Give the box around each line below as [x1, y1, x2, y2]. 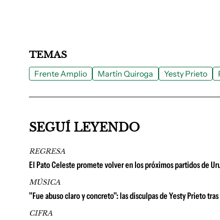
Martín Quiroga [98, 69, 153, 79]
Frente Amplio [34, 69, 87, 79]
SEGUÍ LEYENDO [29, 120, 140, 135]
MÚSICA [29, 178, 60, 187]
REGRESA [29, 147, 65, 156]
